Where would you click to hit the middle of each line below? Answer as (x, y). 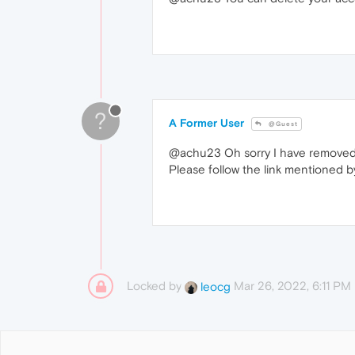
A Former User (206, 123)
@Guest (282, 124)
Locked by (156, 286)
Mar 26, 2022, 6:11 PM (292, 286)
